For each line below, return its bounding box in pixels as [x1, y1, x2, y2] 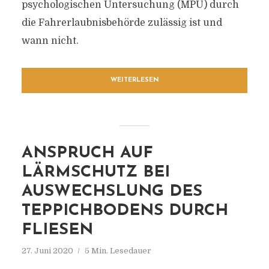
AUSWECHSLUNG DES [21, 184, 202, 200]
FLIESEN [21, 222, 93, 238]
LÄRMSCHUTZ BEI [21, 165, 170, 181]
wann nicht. [21, 35, 79, 46]
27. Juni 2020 [21, 246, 73, 255]
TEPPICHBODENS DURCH [21, 203, 228, 219]
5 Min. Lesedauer [84, 246, 151, 255]
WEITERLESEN [110, 77, 159, 83]
